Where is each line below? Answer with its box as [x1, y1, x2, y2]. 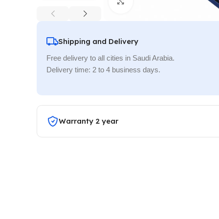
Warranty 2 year [59, 116, 118, 126]
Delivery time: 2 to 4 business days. [46, 65, 160, 74]
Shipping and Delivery [58, 36, 138, 46]
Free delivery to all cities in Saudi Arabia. [46, 53, 175, 62]
